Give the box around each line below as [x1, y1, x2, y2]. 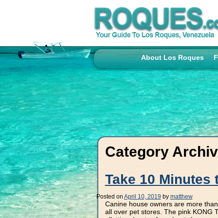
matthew [170, 193, 193, 200]
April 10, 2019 [124, 193, 161, 200]
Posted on [96, 193, 123, 200]
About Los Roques [141, 54, 204, 61]
